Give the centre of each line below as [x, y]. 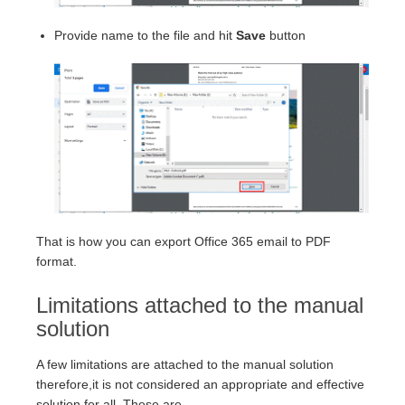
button [287, 35]
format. [57, 262]
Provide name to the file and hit [145, 35]
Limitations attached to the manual [200, 306]
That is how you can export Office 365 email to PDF [184, 242]
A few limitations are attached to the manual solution [185, 365]
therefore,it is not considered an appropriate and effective [200, 385]
